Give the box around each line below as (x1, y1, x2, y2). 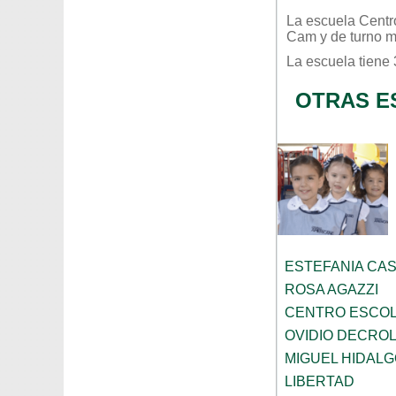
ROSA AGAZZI (285, 282, 378, 298)
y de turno (316, 29, 385, 44)
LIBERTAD (285, 374, 354, 390)
